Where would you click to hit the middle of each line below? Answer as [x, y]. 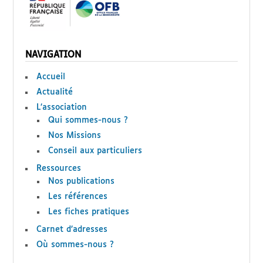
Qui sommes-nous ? [88, 120]
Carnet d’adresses [72, 229]
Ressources [59, 168]
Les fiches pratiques [89, 212]
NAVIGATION [53, 55]
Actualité [55, 92]
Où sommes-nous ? [75, 245]
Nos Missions [75, 135]
